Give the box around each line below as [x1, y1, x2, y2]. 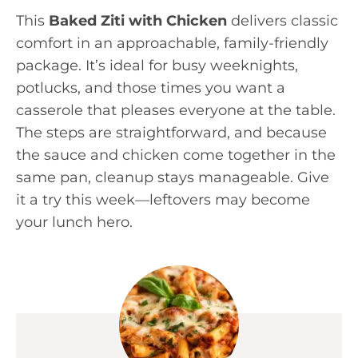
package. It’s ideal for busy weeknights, [16, 57, 298, 74]
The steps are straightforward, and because [16, 124, 327, 141]
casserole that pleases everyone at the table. [16, 101, 336, 119]
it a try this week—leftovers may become [16, 191, 310, 209]
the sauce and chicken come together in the [16, 146, 336, 164]
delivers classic [227, 12, 338, 30]
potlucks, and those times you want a [16, 79, 285, 97]
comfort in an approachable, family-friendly [16, 34, 328, 52]
